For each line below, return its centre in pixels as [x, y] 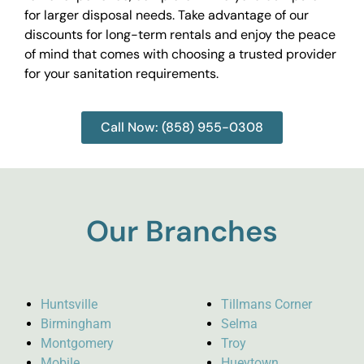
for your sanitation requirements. [121, 74]
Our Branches [182, 232]
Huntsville [69, 305]
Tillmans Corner [266, 305]
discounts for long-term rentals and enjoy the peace [180, 35]
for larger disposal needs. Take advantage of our [167, 15]
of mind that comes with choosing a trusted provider [180, 54]
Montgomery [77, 344]
